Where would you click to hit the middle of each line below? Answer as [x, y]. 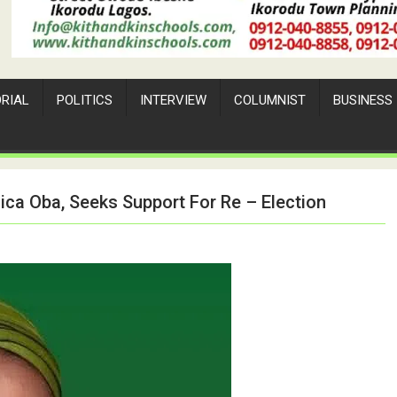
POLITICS [85, 100]
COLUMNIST [270, 100]
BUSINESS [363, 100]
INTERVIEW [173, 100]
